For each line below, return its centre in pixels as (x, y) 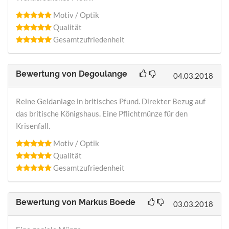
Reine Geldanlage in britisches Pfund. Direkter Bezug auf (111, 101)
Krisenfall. (33, 125)
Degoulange (104, 74)
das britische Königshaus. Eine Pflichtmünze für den (102, 113)
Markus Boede (107, 202)
